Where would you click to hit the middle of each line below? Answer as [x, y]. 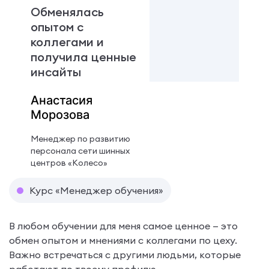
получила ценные [83, 56]
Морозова [60, 114]
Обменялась [67, 11]
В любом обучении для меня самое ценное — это [123, 225]
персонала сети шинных [80, 150]
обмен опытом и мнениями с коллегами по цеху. [123, 240]
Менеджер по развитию [80, 138]
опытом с [57, 26]
